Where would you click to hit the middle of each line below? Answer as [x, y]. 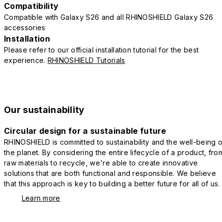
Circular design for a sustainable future [85, 131]
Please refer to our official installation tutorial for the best [102, 50]
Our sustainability [44, 110]
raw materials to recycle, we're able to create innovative [101, 163]
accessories [25, 28]
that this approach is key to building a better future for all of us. [112, 184]
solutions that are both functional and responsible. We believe [110, 173]
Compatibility [31, 6]
